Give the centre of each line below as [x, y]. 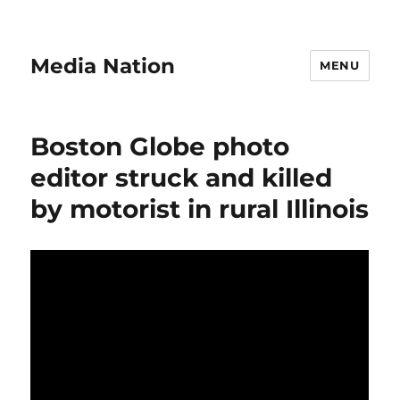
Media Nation [103, 66]
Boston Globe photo [160, 146]
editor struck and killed [182, 178]
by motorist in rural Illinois [200, 209]
